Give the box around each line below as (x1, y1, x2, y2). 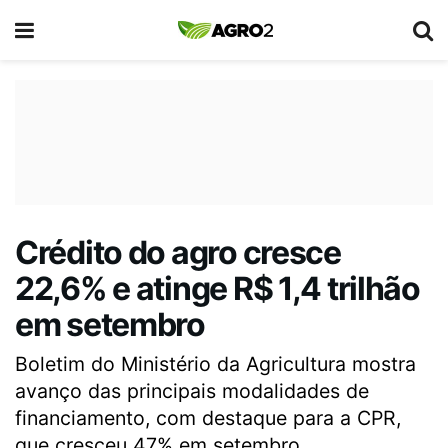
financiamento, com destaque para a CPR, (15, 405, 401, 430)
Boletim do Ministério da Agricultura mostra (15, 351, 416, 376)
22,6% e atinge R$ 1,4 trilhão (15, 269, 420, 308)
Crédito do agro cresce (15, 233, 341, 272)
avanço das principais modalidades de (15, 378, 369, 403)
